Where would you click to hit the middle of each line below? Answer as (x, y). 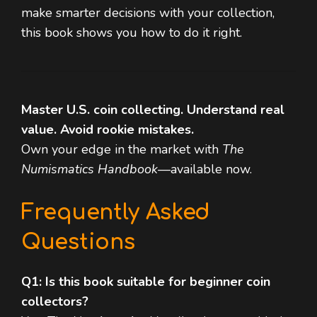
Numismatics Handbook (90, 169)
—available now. (205, 169)
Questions (78, 243)
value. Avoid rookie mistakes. (108, 130)
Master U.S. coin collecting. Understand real (153, 110)
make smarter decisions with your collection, (148, 13)
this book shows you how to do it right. (132, 33)
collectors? (55, 302)
